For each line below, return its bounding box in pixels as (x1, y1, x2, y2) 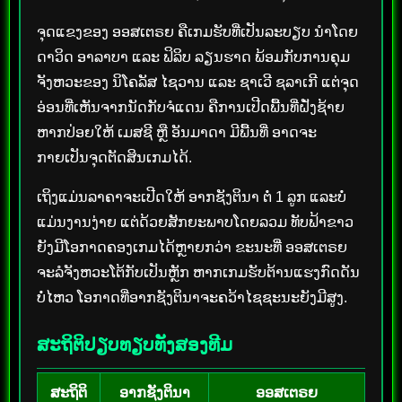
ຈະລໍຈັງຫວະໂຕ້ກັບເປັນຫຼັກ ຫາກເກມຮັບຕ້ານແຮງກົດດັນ (37, 264, 360, 280)
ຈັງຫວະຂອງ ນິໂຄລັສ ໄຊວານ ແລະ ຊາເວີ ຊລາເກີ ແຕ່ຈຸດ (37, 74, 359, 90)
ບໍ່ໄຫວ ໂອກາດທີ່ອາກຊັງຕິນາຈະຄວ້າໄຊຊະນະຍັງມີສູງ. (37, 289, 347, 305)
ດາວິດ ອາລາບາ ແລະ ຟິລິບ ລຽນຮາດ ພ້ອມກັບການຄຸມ (37, 48, 350, 65)
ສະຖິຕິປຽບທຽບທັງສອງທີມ (37, 334, 232, 354)
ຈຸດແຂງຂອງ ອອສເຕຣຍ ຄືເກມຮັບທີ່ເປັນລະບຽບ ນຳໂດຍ (37, 23, 358, 39)
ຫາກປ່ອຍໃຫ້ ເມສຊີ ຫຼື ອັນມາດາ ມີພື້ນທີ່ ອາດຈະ (37, 124, 317, 140)
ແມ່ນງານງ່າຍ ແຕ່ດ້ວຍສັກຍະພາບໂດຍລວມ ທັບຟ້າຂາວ (37, 214, 354, 230)
